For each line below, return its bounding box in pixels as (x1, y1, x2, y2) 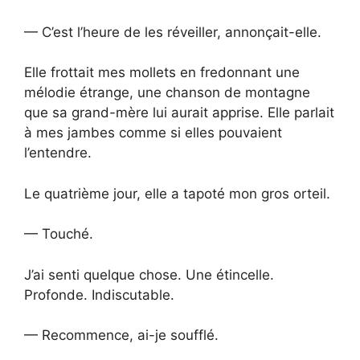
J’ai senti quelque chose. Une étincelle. (24, 266, 274, 283)
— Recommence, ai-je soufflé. (24, 327, 219, 344)
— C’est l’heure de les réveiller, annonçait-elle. (24, 23, 321, 40)
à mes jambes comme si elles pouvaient (24, 125, 282, 141)
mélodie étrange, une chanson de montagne (24, 84, 310, 101)
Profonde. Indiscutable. (24, 286, 174, 303)
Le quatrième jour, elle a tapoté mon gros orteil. (24, 185, 330, 202)
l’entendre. (24, 145, 92, 162)
